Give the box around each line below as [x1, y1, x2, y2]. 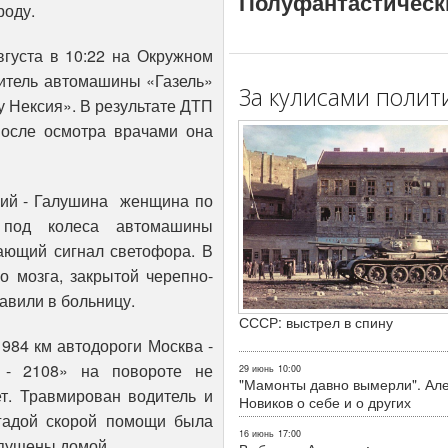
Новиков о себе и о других [239, 392, 411, 413]
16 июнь [239, 427, 274, 441]
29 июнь [239, 362, 274, 376]
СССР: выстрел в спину [239, 312, 393, 333]
